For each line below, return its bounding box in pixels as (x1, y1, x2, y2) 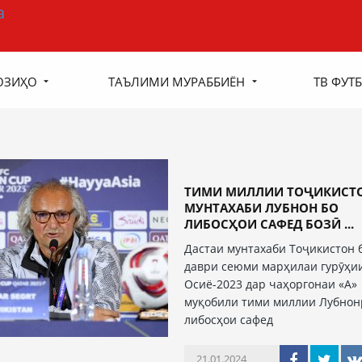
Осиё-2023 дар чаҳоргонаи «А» (184, 276, 358, 292)
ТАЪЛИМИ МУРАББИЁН (108, 73, 245, 90)
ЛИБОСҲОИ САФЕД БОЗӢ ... (184, 216, 355, 232)
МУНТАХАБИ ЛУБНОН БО (184, 200, 339, 216)
